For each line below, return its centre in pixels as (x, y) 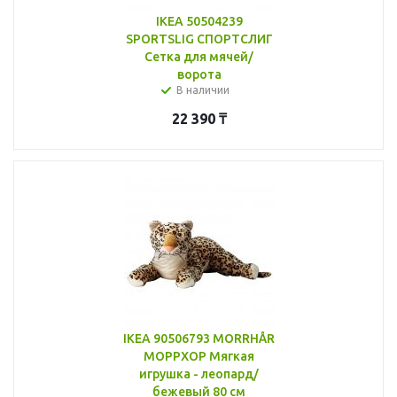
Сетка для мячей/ (199, 56)
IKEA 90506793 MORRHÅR (199, 338)
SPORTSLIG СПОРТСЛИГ (199, 39)
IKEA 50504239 (199, 21)
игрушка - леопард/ (199, 374)
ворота (199, 74)
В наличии (202, 90)
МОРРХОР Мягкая (199, 356)
